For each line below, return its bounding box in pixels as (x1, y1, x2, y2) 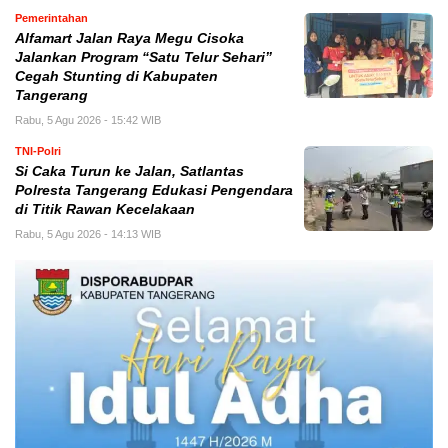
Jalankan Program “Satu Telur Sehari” (15, 50, 272, 66)
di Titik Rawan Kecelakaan (15, 202, 195, 218)
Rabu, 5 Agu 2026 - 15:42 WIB (15, 114, 161, 127)
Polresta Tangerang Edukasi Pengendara (15, 183, 293, 199)
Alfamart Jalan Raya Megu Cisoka (15, 31, 244, 47)
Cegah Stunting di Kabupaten (15, 69, 218, 85)
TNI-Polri (15, 145, 61, 158)
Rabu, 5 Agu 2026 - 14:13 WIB (15, 228, 161, 241)
